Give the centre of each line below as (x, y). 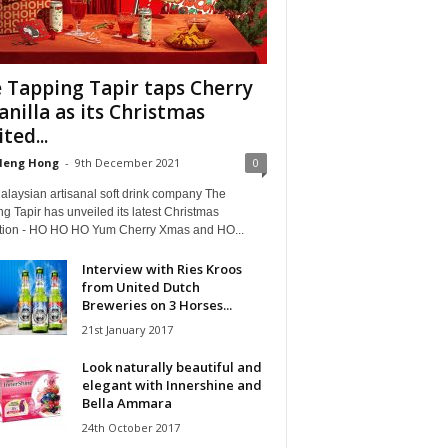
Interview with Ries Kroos (161, 268)
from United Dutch (140, 286)
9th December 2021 (127, 162)
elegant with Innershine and (171, 384)
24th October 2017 (130, 427)
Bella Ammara (126, 402)
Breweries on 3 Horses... (156, 304)
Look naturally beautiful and (171, 366)
